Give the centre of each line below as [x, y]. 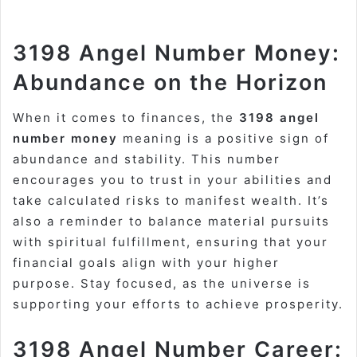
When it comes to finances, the [126, 118]
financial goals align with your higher [146, 263]
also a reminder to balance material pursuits [171, 222]
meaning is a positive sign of [224, 139]
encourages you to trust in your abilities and [173, 180]
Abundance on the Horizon [170, 82]
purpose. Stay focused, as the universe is [162, 284]
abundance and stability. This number [147, 159]
